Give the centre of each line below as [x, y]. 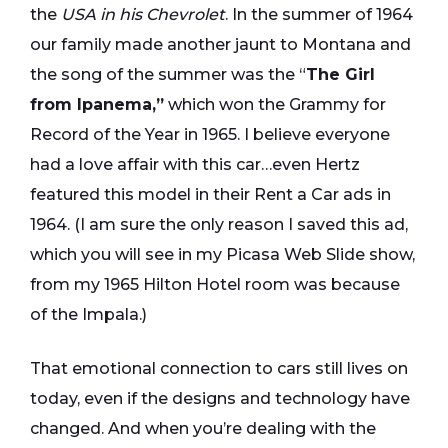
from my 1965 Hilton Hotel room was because [215, 285]
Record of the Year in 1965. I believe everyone [210, 135]
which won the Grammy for [275, 105]
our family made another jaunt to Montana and [220, 45]
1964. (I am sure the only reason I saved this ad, [219, 225]
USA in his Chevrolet [143, 15]
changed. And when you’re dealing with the [203, 429]
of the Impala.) [88, 315]
